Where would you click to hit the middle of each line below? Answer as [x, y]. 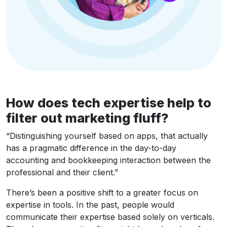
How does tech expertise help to [109, 103]
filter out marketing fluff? [87, 118]
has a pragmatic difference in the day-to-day [91, 148]
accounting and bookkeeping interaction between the [108, 160]
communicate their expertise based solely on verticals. [110, 217]
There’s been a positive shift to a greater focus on [102, 192]
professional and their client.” [62, 172]
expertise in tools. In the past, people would [90, 204]
